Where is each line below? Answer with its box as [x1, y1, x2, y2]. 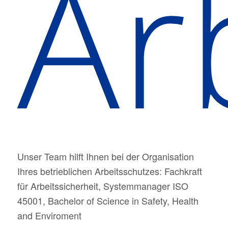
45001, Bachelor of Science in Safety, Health [17, 193, 198, 207]
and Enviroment [17, 208, 81, 222]
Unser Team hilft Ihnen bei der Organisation [17, 149, 194, 163]
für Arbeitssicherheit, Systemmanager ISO [17, 179, 188, 192]
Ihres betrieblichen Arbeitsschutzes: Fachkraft [17, 164, 202, 178]
